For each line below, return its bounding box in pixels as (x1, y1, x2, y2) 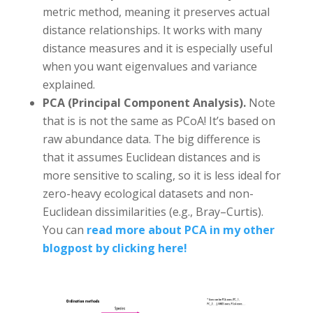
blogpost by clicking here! (42, 240, 187, 256)
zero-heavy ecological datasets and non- (42, 185, 254, 201)
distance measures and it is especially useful (42, 40, 272, 56)
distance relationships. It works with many (42, 22, 262, 38)
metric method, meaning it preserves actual (42, 3, 270, 20)
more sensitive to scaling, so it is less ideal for (42, 167, 281, 183)
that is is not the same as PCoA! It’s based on (42, 112, 275, 129)
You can (42, 221, 87, 238)
